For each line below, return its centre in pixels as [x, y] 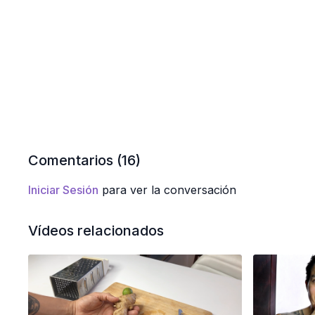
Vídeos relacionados [96, 231]
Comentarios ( [75, 160]
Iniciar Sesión [64, 190]
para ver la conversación [168, 190]
